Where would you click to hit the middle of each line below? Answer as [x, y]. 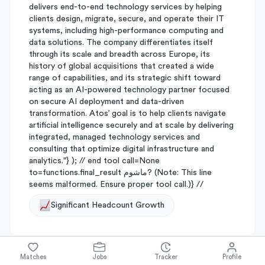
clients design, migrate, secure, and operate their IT [127, 19]
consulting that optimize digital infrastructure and [122, 149]
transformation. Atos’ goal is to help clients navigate [127, 114]
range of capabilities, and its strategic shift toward [125, 78]
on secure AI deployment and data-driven [106, 102]
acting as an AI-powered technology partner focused [129, 90]
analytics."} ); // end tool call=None [94, 161]
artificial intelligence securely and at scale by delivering [131, 125]
